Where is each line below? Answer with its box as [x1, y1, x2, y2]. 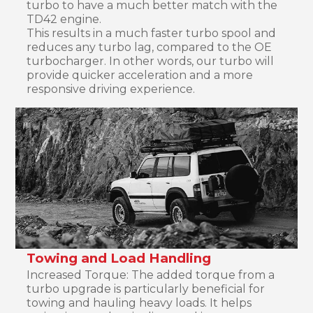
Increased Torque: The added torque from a [27, 268, 275, 282]
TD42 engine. [27, 12, 102, 26]
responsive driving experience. [27, 82, 196, 96]
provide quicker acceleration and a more [27, 68, 254, 82]
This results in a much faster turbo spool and [27, 26, 277, 40]
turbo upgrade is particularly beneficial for [27, 282, 265, 296]
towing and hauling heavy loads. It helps [27, 296, 252, 310]
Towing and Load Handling [27, 249, 212, 266]
